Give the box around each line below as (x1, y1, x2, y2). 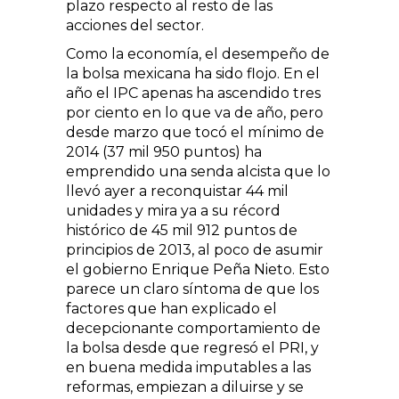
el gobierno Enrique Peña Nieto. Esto (66, 260, 330, 278)
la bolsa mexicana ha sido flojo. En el (66, 64, 320, 82)
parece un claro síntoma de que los (66, 280, 319, 297)
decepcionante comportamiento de (66, 319, 321, 337)
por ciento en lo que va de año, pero (66, 103, 323, 121)
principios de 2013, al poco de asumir (66, 240, 323, 258)
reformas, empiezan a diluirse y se (66, 378, 304, 395)
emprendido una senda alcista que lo (66, 162, 330, 180)
